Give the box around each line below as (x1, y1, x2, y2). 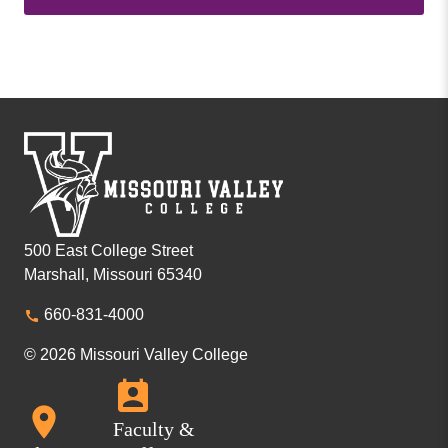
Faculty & (113, 417, 195, 440)
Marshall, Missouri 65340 (24, 265, 202, 283)
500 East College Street (24, 241, 193, 259)
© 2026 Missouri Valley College (24, 345, 248, 363)
